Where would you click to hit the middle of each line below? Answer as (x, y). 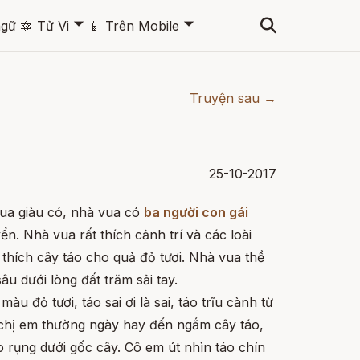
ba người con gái (196, 212)
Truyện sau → (233, 98)
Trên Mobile (142, 25)
